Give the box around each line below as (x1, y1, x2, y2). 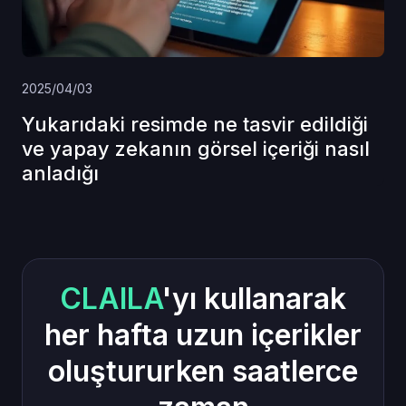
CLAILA (60, 280, 162, 316)
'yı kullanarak (162, 280, 346, 316)
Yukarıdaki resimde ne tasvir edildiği (22, 111, 368, 136)
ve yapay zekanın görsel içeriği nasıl (22, 136, 370, 160)
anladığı (22, 160, 99, 185)
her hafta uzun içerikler (44, 316, 362, 353)
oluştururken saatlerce (48, 353, 358, 389)
